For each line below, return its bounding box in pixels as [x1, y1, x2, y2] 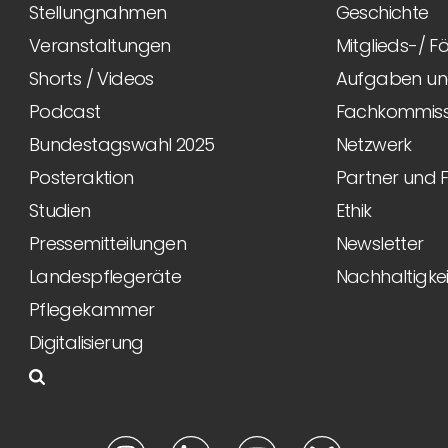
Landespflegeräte [28, 264, 182, 289]
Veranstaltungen [28, 33, 171, 58]
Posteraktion [28, 165, 134, 190]
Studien [28, 198, 91, 223]
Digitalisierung [28, 330, 144, 355]
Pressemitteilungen [28, 231, 186, 256]
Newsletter [335, 231, 424, 256]
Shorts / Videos [28, 66, 154, 91]
